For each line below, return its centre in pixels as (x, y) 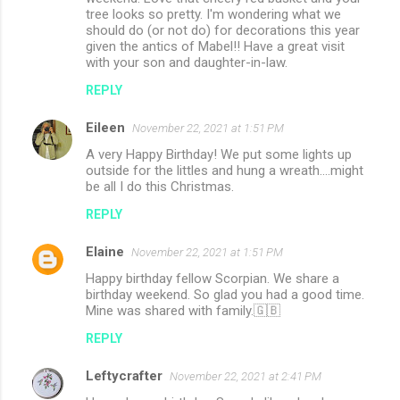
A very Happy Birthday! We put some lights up (219, 155)
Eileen (105, 128)
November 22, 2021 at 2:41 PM (246, 377)
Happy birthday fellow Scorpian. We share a (212, 279)
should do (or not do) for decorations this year (223, 31)
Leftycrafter (124, 376)
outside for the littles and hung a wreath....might (225, 171)
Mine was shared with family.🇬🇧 (183, 311)
